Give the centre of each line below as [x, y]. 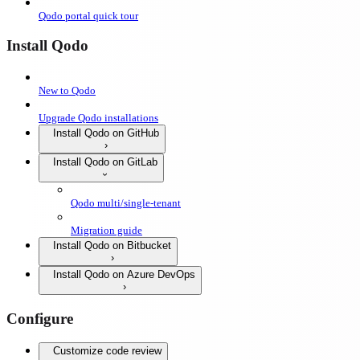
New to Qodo [67, 90]
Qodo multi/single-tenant [126, 202]
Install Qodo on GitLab [105, 162]
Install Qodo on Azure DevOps [124, 274]
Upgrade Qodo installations [98, 117]
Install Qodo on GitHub [106, 133]
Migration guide [106, 230]
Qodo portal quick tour [88, 15]
